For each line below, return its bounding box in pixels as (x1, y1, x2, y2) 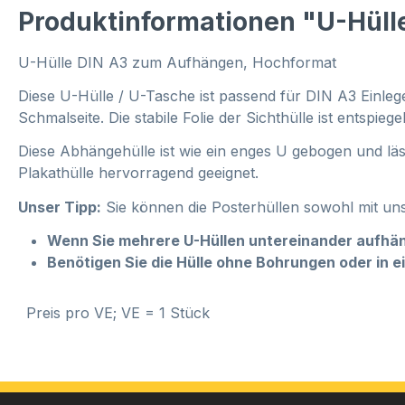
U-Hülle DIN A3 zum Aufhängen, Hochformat (18, 52, 336, 71)
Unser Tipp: (18, 197, 101, 216)
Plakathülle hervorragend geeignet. (18, 164, 259, 183)
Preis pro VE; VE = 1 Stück (22, 304, 210, 323)
